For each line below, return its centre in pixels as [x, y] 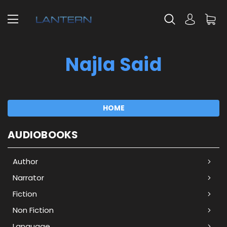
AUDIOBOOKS [43, 135]
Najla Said [113, 65]
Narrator [28, 177]
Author [25, 161]
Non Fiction [33, 210]
